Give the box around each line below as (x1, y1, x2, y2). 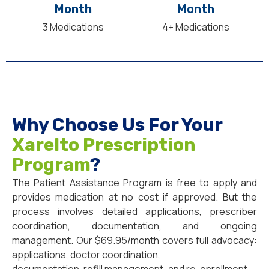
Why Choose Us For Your (12, 114, 222, 136)
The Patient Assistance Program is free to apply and (12, 176, 257, 190)
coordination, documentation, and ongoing (12, 219, 257, 233)
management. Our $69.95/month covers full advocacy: (12, 234, 257, 247)
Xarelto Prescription (12, 134, 196, 156)
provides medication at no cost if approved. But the (12, 190, 257, 204)
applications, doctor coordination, (12, 248, 160, 262)
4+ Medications (162, 20, 229, 34)
